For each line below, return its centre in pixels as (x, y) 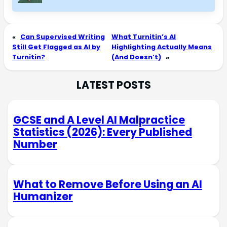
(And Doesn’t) (137, 57)
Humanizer (43, 197)
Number (35, 144)
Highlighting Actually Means (162, 47)
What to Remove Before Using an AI (107, 184)
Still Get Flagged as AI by (56, 47)
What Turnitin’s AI (144, 37)
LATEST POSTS (113, 85)
